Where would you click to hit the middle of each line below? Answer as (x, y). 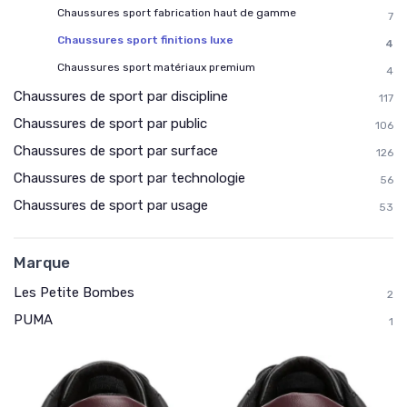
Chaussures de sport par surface (116, 150)
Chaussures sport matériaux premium (156, 67)
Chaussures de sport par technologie (129, 178)
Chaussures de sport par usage (111, 205)
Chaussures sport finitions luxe (145, 40)
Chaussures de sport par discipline (121, 96)
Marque (42, 262)
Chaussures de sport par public (110, 123)
